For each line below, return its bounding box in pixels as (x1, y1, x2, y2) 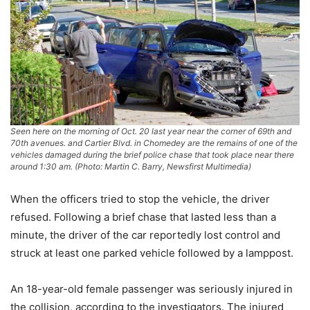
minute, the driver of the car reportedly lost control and (10, 228, 280, 241)
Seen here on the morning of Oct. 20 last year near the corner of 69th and (10, 125, 291, 136)
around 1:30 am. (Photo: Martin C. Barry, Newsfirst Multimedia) (10, 161, 251, 172)
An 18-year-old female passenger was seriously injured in (10, 282, 293, 295)
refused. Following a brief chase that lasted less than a (10, 210, 276, 224)
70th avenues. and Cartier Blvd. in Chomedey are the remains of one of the (10, 137, 298, 148)
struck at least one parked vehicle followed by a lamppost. (10, 246, 293, 259)
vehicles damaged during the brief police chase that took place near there (10, 149, 294, 160)
